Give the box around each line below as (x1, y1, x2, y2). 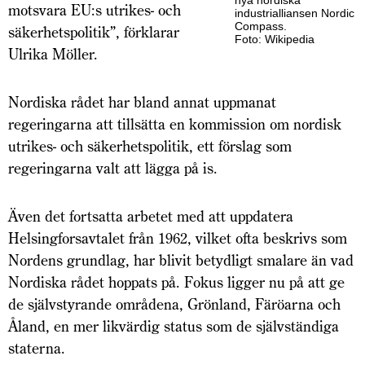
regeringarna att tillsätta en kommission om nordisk (8, 115, 341, 134)
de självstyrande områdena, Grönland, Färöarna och (8, 295, 341, 314)
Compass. (235, 20, 287, 33)
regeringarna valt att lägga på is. (8, 159, 222, 178)
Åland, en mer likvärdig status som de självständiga (8, 317, 339, 336)
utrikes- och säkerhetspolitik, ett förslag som (8, 137, 292, 156)
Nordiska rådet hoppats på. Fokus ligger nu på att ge (8, 273, 345, 292)
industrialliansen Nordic (235, 7, 354, 20)
